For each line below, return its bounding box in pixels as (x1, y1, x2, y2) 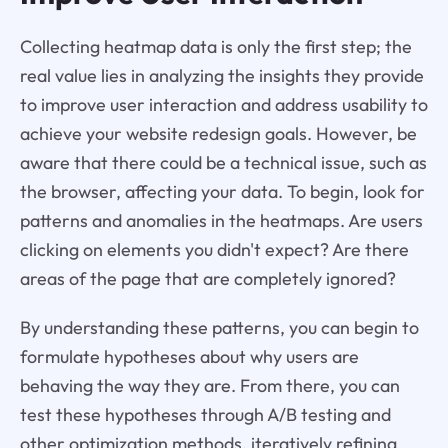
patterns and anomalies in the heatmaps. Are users (19, 208, 423, 232)
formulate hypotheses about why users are (19, 344, 359, 368)
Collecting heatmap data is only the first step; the (19, 34, 412, 58)
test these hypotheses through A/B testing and (19, 402, 391, 426)
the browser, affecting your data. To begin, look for (19, 179, 425, 203)
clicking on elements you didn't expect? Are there (19, 237, 409, 261)
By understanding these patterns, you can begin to (19, 315, 419, 339)
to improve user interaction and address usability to (19, 92, 428, 116)
